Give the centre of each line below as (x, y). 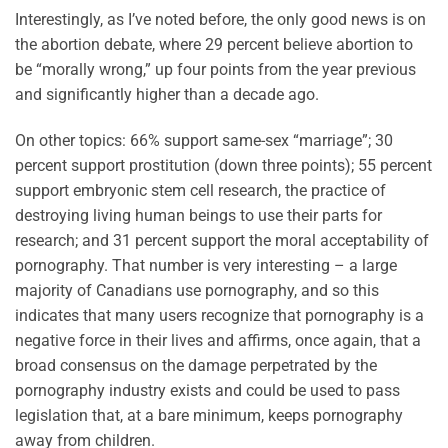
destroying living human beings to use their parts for (198, 216)
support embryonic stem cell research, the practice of (200, 191)
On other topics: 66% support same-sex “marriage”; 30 (204, 141)
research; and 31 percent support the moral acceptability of (222, 241)
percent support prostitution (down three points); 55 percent (223, 166)
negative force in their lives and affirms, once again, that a (218, 341)
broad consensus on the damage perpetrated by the (196, 366)
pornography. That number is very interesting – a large (206, 266)
